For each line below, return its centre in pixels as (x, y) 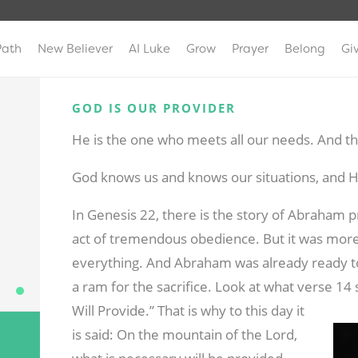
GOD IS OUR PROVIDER (153, 108)
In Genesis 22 (113, 215)
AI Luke (149, 49)
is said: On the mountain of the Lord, (184, 335)
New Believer (75, 49)
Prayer (250, 49)
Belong (305, 49)
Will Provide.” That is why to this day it (188, 311)
